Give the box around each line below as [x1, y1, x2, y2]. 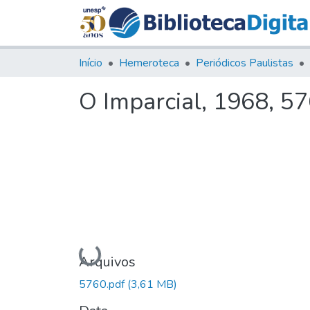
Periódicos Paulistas [196, 55, 293, 71]
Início [79, 55, 102, 71]
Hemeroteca [119, 55, 179, 71]
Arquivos [79, 252, 136, 271]
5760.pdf [79, 276, 127, 292]
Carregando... [81, 246, 144, 262]
